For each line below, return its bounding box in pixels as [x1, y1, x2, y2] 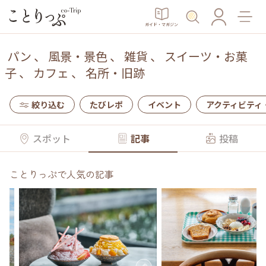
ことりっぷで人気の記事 [9, 167, 114, 181]
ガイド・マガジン [145, 21, 178, 27]
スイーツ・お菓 [164, 47, 248, 65]
